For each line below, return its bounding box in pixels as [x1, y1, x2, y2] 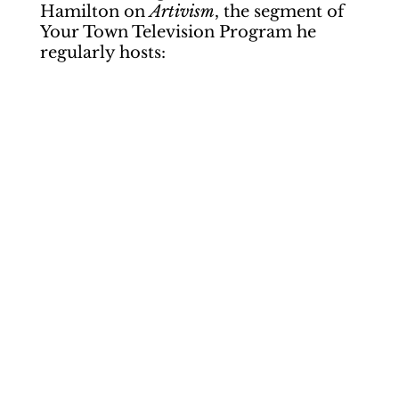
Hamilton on [39, 2, 150, 21]
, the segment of [214, 2, 344, 21]
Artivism [149, 2, 215, 21]
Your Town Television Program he [39, 22, 316, 42]
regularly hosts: [39, 43, 166, 62]
